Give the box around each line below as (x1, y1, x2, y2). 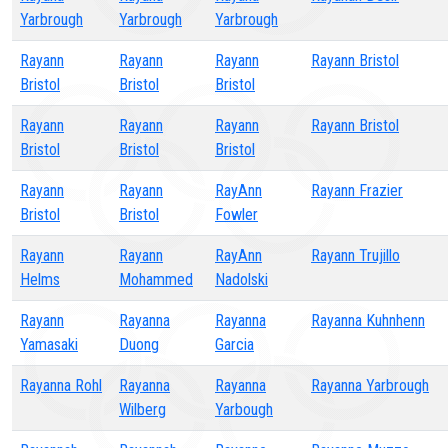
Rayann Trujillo (311, 246, 400, 265)
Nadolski (215, 270, 268, 289)
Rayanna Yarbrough (311, 376, 429, 395)
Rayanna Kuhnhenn (311, 311, 425, 330)
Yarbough (215, 400, 273, 419)
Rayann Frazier (311, 181, 403, 200)
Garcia (215, 335, 254, 354)
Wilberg (119, 400, 166, 419)
